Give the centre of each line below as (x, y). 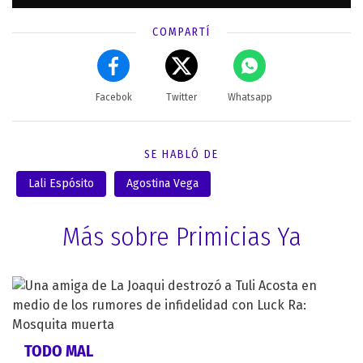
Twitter (181, 98)
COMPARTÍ (181, 32)
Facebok (113, 98)
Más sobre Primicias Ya (181, 237)
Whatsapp (250, 98)
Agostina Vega (162, 184)
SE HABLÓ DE (181, 155)
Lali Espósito (61, 184)
